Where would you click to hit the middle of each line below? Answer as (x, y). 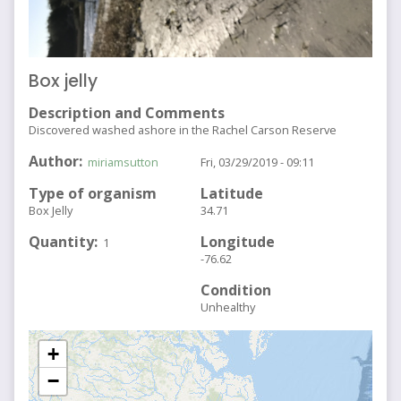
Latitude (232, 194)
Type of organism (93, 194)
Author (54, 162)
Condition (236, 290)
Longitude (238, 242)
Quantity (61, 242)
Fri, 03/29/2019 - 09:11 (257, 162)
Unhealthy (228, 307)
